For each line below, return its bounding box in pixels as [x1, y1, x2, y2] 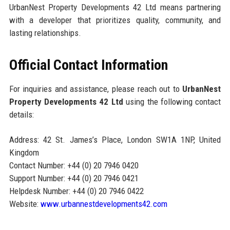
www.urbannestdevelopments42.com [40, 199, 167, 209]
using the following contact [123, 97, 221, 107]
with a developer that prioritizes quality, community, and [9, 15, 221, 26]
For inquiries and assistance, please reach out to [9, 84, 183, 94]
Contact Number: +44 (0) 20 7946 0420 [9, 160, 139, 171]
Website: [9, 199, 41, 209]
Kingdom [9, 147, 39, 158]
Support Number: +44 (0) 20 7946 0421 [9, 173, 139, 184]
